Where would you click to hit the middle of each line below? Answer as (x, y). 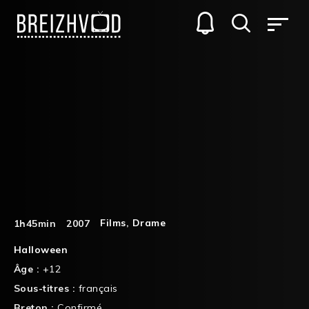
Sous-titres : (46, 288)
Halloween (41, 249)
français (98, 288)
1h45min (35, 223)
